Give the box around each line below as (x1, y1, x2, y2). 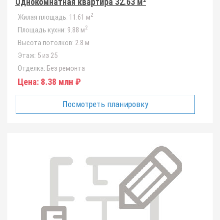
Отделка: (18, 64, 45, 73)
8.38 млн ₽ (39, 77, 81, 87)
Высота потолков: (18, 38, 74, 47)
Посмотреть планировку (62, 99, 149, 109)
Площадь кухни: (18, 26, 66, 34)
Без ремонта (45, 64, 85, 73)
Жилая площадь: (18, 13, 68, 22)
